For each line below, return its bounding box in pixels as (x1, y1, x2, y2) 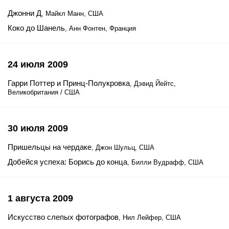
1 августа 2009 (8, 193, 73, 203)
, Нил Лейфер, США (119, 214, 181, 221)
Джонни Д (8, 9, 41, 17)
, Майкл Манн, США (41, 10, 103, 17)
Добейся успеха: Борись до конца (8, 157, 127, 166)
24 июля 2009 (8, 59, 68, 70)
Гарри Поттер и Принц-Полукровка (8, 79, 130, 87)
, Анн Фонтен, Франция (65, 25, 136, 32)
